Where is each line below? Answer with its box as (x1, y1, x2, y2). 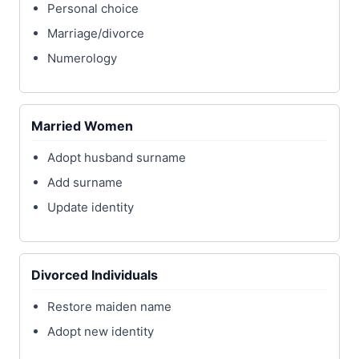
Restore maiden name (47, 299, 171, 315)
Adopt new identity (47, 324, 154, 340)
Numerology (47, 50, 117, 67)
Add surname (47, 175, 123, 191)
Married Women (31, 118, 133, 135)
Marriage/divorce (47, 26, 144, 42)
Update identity (47, 200, 134, 216)
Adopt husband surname (47, 150, 186, 166)
